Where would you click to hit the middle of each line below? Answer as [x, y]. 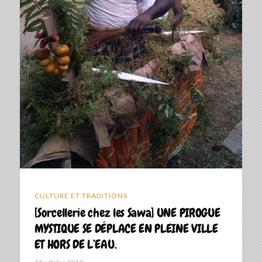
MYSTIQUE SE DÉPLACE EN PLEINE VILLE [126, 229]
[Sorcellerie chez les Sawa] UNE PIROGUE [127, 213]
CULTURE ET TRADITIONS [81, 196]
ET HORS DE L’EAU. [75, 244]
